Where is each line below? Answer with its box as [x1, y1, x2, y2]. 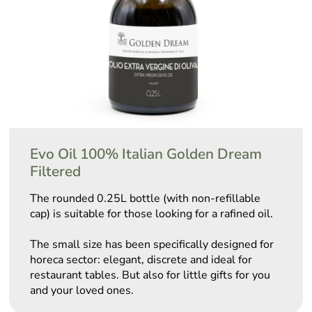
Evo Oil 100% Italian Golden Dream [30, 144, 263, 164]
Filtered [30, 162, 81, 182]
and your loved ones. [30, 283, 134, 299]
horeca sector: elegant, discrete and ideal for [30, 252, 253, 268]
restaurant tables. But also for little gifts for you [30, 267, 271, 283]
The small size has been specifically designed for [30, 237, 274, 253]
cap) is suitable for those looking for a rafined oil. [30, 206, 274, 222]
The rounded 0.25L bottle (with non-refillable [30, 191, 261, 207]
